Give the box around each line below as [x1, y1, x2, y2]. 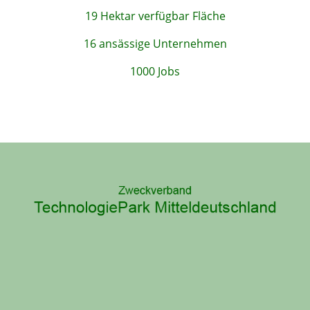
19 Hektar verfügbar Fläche [84, 8, 226, 24]
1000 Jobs [130, 63, 180, 79]
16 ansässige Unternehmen [83, 35, 227, 51]
